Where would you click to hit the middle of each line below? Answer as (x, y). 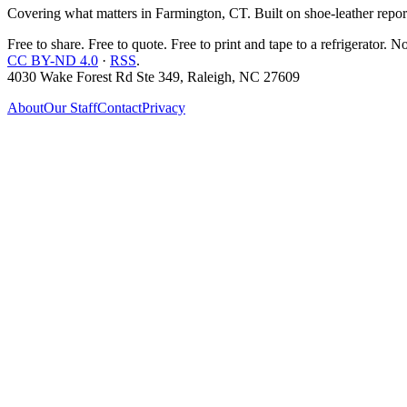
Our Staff (70, 107)
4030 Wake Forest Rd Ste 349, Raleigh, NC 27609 (154, 76)
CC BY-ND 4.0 (53, 60)
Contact (119, 107)
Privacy (164, 107)
